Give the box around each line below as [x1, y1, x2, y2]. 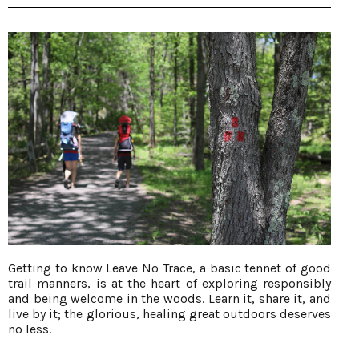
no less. [8, 321, 51, 337]
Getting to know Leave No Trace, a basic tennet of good [8, 260, 331, 276]
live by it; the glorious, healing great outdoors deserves [8, 305, 331, 321]
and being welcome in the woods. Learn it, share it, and [8, 290, 331, 306]
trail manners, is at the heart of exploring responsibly [8, 275, 331, 291]
